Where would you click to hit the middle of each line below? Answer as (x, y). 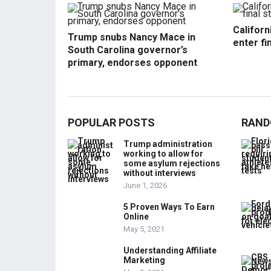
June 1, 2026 (145, 185)
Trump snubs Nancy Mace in (132, 37)
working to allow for (163, 154)
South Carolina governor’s (128, 50)
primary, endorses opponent (132, 63)
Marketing (144, 260)
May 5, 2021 (144, 229)
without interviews (160, 173)
